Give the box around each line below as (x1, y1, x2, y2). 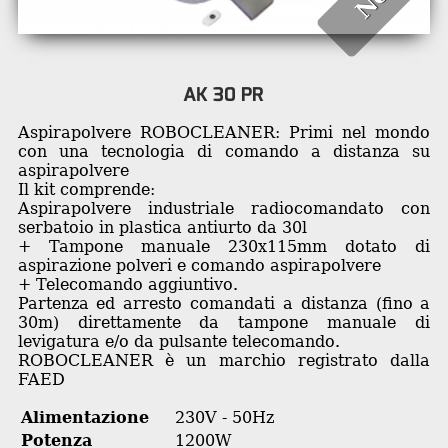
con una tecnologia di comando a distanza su (17, 141, 431, 161)
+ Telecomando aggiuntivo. (17, 274, 238, 294)
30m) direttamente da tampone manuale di (17, 312, 431, 332)
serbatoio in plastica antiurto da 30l (17, 217, 307, 237)
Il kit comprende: (17, 179, 155, 199)
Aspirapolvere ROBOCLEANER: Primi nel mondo (17, 122, 431, 142)
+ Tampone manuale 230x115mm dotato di (17, 236, 431, 256)
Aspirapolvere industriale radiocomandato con (17, 198, 431, 218)
